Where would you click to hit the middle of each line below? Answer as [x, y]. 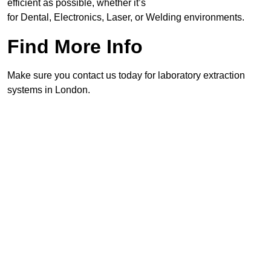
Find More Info [75, 47]
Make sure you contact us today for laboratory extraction [126, 76]
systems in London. [49, 90]
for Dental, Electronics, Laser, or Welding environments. [126, 18]
